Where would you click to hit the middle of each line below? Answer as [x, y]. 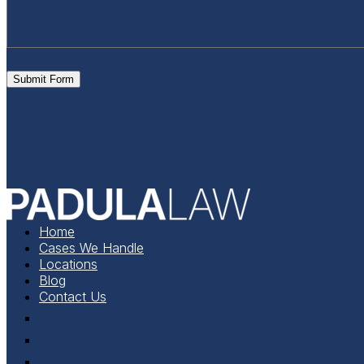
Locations [68, 264]
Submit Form [43, 79]
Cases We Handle [91, 247]
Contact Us [73, 296]
